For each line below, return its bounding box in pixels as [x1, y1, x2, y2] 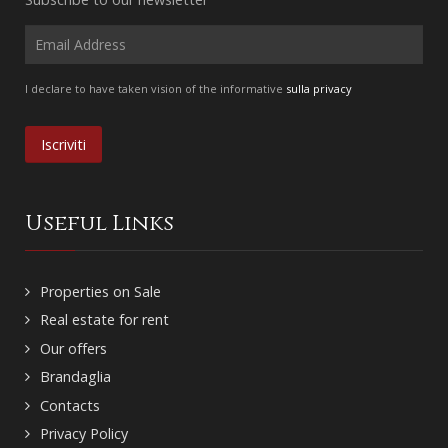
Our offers [40, 338, 107, 358]
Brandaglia [40, 367, 111, 387]
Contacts [40, 395, 100, 415]
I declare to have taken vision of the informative [25, 80, 286, 96]
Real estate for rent [40, 310, 169, 330]
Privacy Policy [40, 424, 128, 444]
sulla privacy [286, 80, 352, 96]
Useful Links [25, 208, 174, 238]
